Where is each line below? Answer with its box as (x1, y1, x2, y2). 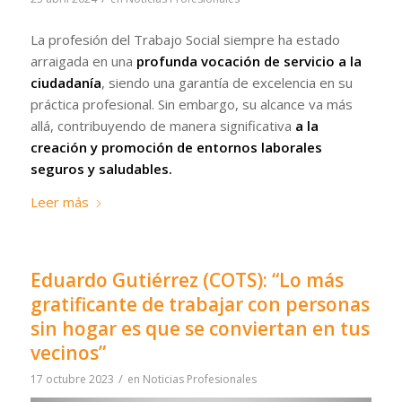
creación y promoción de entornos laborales (30, 137, 322, 156)
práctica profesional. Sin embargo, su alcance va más (30, 94, 353, 113)
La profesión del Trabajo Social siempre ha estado (30, 30, 340, 48)
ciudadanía (30, 73, 101, 92)
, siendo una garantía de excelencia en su (100, 73, 353, 92)
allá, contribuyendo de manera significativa (30, 116, 295, 135)
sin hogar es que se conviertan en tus (30, 315, 370, 341)
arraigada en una (30, 51, 136, 70)
